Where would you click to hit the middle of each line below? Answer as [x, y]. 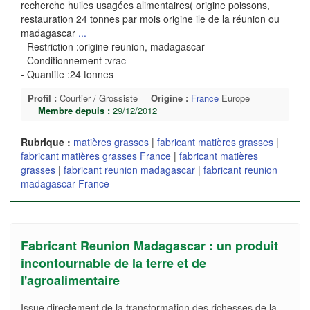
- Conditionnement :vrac [73, 61]
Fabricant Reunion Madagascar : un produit [149, 246]
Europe [234, 98]
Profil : [42, 98]
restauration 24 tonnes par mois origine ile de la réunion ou [150, 19]
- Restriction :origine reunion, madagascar [113, 47]
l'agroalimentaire [70, 281]
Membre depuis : [74, 111]
